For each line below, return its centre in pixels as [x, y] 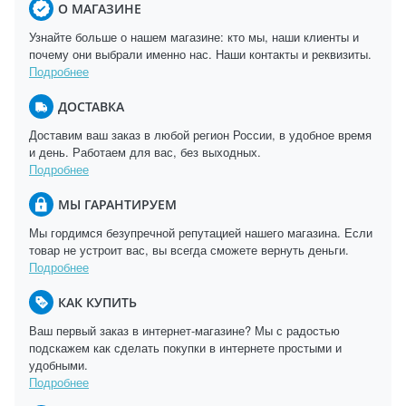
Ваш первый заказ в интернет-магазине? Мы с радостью [184, 330]
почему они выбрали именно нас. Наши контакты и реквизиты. [200, 54]
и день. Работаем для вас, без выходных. [145, 152]
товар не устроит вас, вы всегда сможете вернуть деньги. [189, 250]
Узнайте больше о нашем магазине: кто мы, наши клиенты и [194, 37]
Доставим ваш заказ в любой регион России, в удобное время [200, 135]
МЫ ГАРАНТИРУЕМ [117, 204]
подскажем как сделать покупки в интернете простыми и [185, 348]
